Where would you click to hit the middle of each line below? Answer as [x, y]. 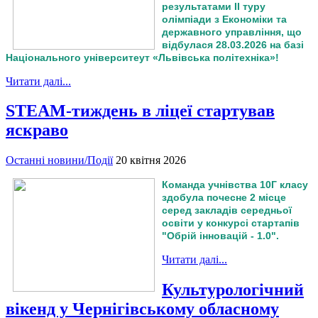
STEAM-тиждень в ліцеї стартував [140, 111]
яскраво [37, 130]
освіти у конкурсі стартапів [231, 223]
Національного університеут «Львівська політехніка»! [142, 57]
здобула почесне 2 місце [224, 198]
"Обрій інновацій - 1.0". [220, 236]
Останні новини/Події [59, 160]
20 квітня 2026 [151, 160]
